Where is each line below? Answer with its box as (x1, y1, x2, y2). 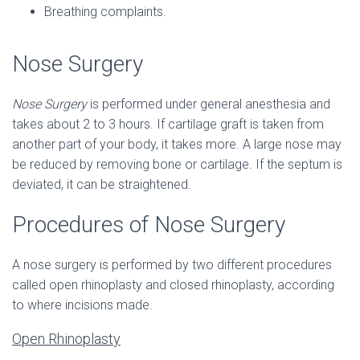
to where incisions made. (12, 297, 153, 313)
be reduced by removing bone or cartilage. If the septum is (12, 157, 342, 172)
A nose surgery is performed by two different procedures (12, 257, 332, 272)
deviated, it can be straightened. (12, 177, 191, 192)
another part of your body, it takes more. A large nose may (12, 137, 342, 152)
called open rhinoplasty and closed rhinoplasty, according (12, 277, 334, 292)
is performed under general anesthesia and (87, 96, 330, 112)
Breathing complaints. (44, 4, 166, 19)
